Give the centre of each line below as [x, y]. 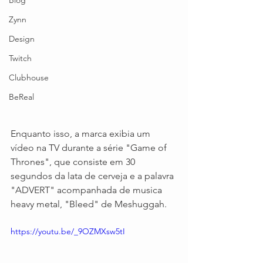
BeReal [21, 97]
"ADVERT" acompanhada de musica [87, 190]
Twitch [20, 58]
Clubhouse [29, 77]
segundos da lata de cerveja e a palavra [93, 176]
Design [22, 39]
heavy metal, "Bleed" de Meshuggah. [89, 204]
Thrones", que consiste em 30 [74, 161]
